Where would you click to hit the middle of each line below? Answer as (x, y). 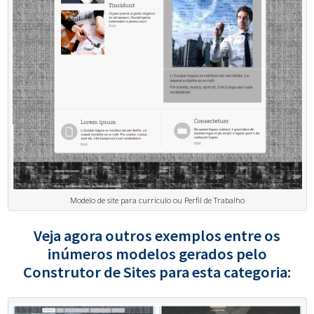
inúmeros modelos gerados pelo (157, 254)
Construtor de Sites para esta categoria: (157, 272)
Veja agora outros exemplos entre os (157, 236)
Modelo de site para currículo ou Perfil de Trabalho (158, 200)
